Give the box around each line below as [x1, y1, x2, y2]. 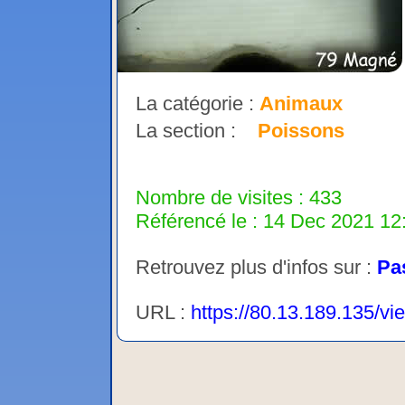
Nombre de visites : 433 [136, 186, 342, 210]
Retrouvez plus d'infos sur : [136, 256, 377, 279]
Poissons [258, 119, 344, 143]
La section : [136, 119, 258, 143]
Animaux [259, 92, 343, 116]
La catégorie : [136, 92, 259, 116]
